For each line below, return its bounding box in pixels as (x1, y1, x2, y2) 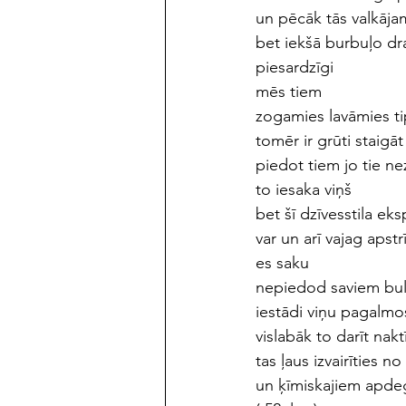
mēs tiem (256, 81, 322, 101)
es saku (256, 252, 314, 273)
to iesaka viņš (256, 179, 352, 199)
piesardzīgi (256, 56, 333, 77)
